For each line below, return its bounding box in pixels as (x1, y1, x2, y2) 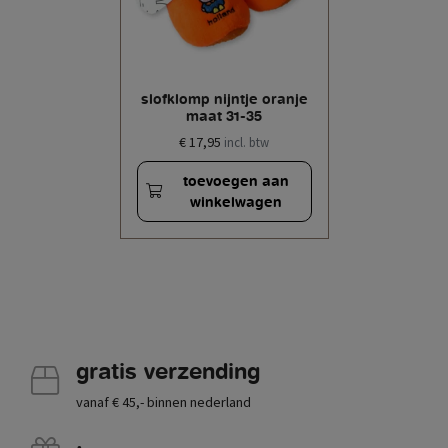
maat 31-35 (186, 106, 262, 124)
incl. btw (224, 133, 269, 150)
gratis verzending (76, 358, 260, 385)
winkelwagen (190, 193, 282, 211)
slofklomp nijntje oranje (140, 89, 308, 107)
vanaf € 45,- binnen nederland (76, 393, 251, 412)
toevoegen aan (183, 172, 289, 190)
